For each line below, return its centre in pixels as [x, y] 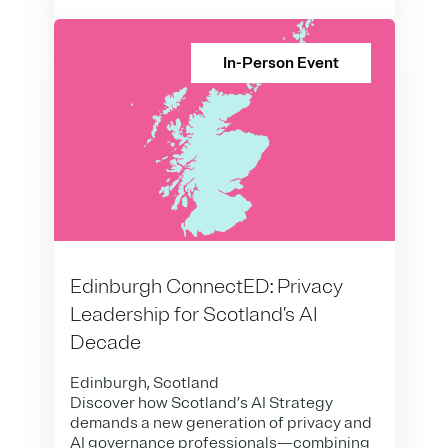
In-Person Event [280, 63]
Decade [105, 342]
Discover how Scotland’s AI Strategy [201, 402]
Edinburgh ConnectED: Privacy [206, 286]
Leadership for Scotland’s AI [193, 314]
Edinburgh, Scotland [144, 382]
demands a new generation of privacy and [220, 422]
